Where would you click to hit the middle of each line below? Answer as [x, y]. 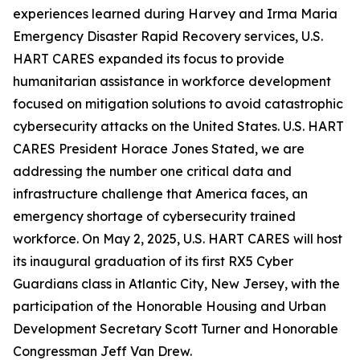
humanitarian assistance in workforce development [172, 82]
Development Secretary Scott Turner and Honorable [176, 329]
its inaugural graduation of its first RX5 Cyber [153, 262]
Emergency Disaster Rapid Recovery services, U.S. [168, 37]
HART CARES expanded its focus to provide [149, 59]
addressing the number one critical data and [152, 172]
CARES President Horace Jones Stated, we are [159, 149]
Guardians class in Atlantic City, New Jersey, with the [176, 284]
